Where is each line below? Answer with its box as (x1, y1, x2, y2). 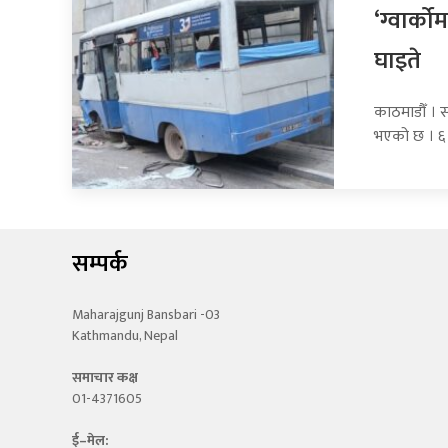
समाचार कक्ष (72, 366, 138, 390)
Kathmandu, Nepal (72, 324, 178, 348)
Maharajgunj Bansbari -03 (72, 303, 220, 327)
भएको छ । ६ (374, 123, 446, 151)
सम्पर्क (72, 244, 128, 285)
